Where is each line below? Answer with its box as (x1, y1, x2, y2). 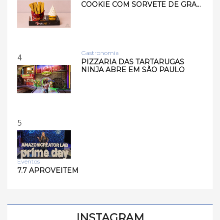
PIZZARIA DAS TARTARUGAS (81, 57, 184, 66)
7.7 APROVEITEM (17, 166, 79, 175)
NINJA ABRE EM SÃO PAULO (81, 65, 185, 74)
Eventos (17, 158, 40, 165)
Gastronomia (81, 49, 119, 56)
